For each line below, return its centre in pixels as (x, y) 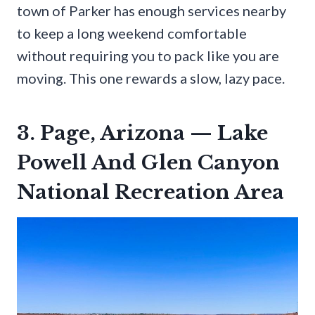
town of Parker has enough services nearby (152, 11)
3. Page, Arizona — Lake (142, 134)
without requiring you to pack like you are (148, 56)
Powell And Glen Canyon (148, 163)
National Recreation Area (150, 193)
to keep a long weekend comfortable (132, 33)
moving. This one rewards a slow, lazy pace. (151, 78)
